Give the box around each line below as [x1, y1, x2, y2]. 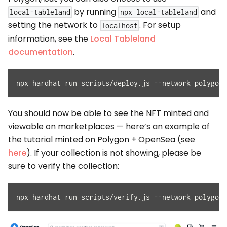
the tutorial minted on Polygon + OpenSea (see [8, 134, 195, 146]
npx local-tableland [120, 8, 197, 17]
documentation [8, 46, 73, 58]
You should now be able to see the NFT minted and [8, 107, 209, 120]
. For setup [139, 19, 181, 31]
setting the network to [8, 19, 100, 31]
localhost [101, 21, 138, 30]
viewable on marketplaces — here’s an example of [8, 121, 210, 133]
